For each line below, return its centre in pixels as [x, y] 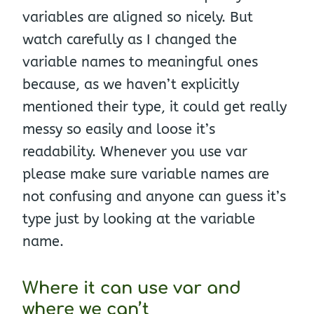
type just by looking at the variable [139, 219]
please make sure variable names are [146, 174]
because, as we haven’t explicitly [131, 84]
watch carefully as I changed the [130, 39]
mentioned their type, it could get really [155, 107]
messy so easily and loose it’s [119, 129]
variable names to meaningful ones [140, 62]
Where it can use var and [132, 288]
